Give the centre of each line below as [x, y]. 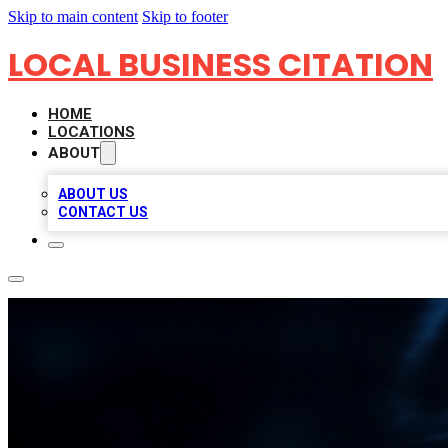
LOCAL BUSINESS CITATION [220, 64]
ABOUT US [93, 194]
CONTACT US [103, 212]
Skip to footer [185, 16]
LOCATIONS [91, 132]
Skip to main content [73, 16]
